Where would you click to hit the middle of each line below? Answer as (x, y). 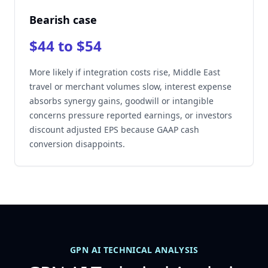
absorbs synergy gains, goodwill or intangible (121, 101)
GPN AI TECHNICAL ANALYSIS (134, 250)
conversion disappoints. (77, 144)
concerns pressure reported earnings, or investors (131, 115)
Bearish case (63, 20)
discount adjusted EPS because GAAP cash (114, 130)
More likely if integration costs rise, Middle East (125, 72)
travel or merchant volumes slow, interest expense (130, 86)
